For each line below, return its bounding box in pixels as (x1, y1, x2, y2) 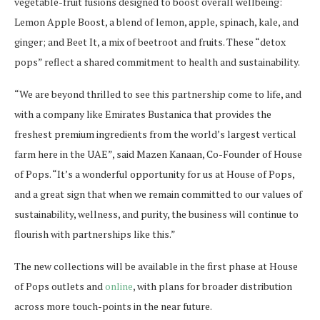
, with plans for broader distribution (133, 279, 292, 293)
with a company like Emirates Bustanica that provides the (14, 107, 271, 121)
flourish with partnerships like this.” (14, 227, 177, 241)
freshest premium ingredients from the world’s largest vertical (14, 127, 296, 141)
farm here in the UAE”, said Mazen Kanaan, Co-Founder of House (14, 147, 302, 161)
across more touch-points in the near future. (14, 299, 212, 313)
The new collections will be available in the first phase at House (14, 259, 298, 273)
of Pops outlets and (14, 279, 105, 293)
